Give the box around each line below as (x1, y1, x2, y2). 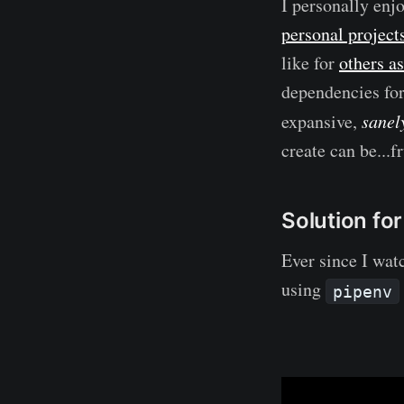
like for (281, 50, 339, 76)
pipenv (333, 281, 393, 301)
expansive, (281, 109, 362, 134)
